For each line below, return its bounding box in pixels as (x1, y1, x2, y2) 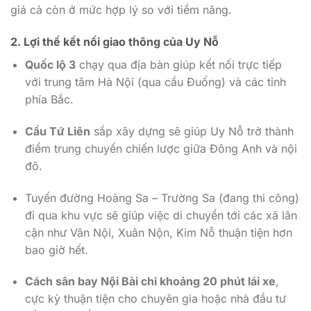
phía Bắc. (24, 92, 74, 106)
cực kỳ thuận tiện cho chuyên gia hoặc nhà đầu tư (24, 292, 286, 306)
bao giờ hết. (24, 242, 88, 257)
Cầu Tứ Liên (24, 124, 90, 138)
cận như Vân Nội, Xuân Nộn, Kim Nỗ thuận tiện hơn (24, 225, 292, 239)
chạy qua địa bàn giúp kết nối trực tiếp (75, 57, 282, 72)
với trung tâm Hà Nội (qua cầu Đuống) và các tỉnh (24, 74, 286, 89)
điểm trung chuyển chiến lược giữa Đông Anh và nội (24, 141, 297, 155)
